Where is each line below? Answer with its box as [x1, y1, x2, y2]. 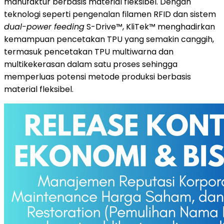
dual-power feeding [4, 20, 84, 32]
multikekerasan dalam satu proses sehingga [4, 58, 177, 70]
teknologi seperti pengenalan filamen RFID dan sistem [4, 8, 216, 20]
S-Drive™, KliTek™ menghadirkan [84, 20, 215, 32]
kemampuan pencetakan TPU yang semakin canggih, [4, 33, 214, 45]
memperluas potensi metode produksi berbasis [4, 70, 191, 82]
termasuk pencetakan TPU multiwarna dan [4, 45, 173, 57]
